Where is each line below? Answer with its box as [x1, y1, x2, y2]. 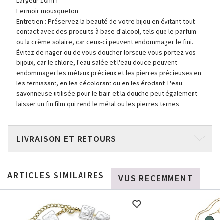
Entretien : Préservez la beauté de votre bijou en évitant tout [16, 17, 195, 26]
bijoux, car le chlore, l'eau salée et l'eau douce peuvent [16, 58, 177, 67]
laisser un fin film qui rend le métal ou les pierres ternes [16, 99, 179, 108]
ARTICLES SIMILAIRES [7, 169, 105, 181]
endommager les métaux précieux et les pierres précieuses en [16, 68, 201, 77]
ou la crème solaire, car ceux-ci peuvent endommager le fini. [16, 37, 193, 46]
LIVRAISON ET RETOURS [16, 133, 116, 144]
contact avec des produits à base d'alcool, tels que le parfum [16, 27, 196, 36]
